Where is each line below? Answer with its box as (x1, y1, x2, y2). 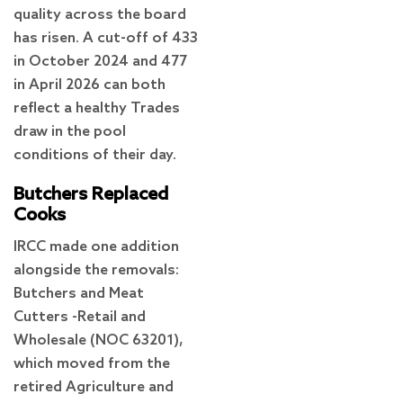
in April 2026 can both (13, 76, 166, 94)
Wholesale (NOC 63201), (13, 331, 184, 349)
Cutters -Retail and (13, 308, 146, 326)
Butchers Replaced (13, 184, 168, 206)
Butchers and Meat (13, 284, 144, 302)
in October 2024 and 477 (13, 52, 187, 70)
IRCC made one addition (13, 237, 179, 255)
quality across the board (13, 5, 186, 23)
